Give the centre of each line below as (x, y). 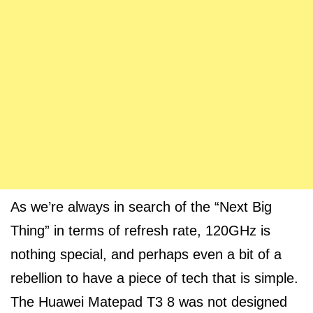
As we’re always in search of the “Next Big (141, 207)
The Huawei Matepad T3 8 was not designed (149, 302)
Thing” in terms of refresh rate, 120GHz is (140, 231)
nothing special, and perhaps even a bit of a (146, 254)
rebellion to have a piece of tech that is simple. (154, 278)
